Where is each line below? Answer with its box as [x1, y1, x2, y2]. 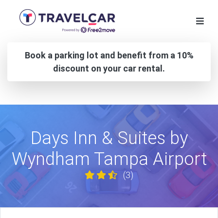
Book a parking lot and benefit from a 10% [24, 50, 194, 60]
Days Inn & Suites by [30, 127, 188, 148]
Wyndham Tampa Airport [11, 148, 207, 169]
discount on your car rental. [53, 63, 165, 73]
